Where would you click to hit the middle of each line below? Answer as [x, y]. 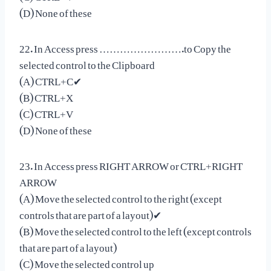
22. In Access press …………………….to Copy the [125, 46]
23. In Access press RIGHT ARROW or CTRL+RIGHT [131, 163]
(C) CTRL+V [46, 111]
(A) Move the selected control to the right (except [121, 196]
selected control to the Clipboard [87, 62]
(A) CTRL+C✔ [51, 78]
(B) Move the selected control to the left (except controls [135, 228]
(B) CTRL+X [46, 95]
